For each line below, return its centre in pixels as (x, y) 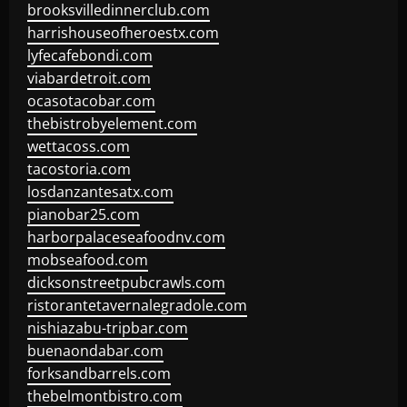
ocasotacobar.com (91, 101)
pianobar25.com (84, 214)
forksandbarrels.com (99, 373)
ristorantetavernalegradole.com (137, 305)
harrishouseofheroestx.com (123, 33)
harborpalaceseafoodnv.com (126, 237)
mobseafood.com (88, 260)
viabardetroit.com (89, 78)
